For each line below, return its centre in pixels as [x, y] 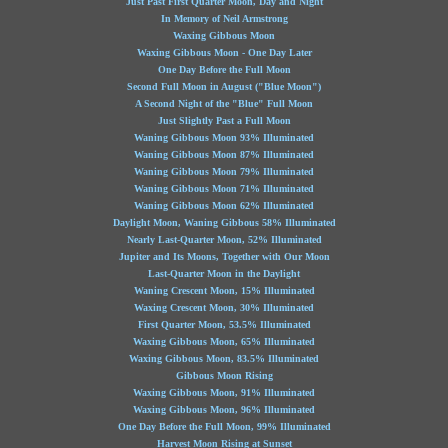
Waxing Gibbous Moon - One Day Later [224, 52]
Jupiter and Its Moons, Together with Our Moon [224, 256]
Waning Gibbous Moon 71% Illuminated [224, 188]
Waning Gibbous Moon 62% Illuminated [224, 205]
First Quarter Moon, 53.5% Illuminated [224, 324]
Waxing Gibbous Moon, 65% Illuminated [224, 341]
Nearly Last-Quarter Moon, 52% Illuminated [224, 239]
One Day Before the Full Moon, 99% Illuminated [224, 426]
